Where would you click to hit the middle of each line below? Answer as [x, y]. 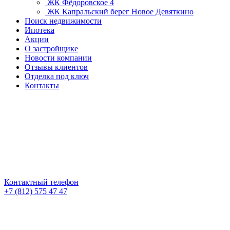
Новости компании [58, 58]
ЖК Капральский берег [88, 12]
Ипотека [40, 30]
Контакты [42, 85]
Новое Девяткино [162, 12]
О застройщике [51, 49]
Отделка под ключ [57, 76]
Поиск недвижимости [63, 21]
